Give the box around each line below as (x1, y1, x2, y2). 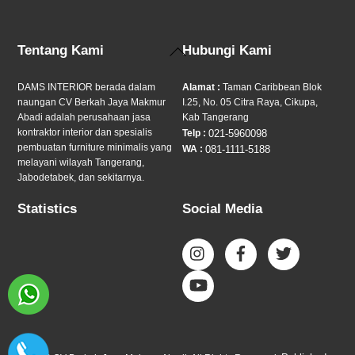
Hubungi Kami (182, 43, 273, 59)
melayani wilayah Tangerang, (17, 156, 145, 168)
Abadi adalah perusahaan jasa (17, 111, 151, 123)
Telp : (182, 127, 209, 139)
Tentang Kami (17, 43, 105, 59)
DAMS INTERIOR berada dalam (17, 81, 156, 93)
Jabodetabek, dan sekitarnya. (17, 171, 145, 183)
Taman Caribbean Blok (220, 81, 323, 93)
